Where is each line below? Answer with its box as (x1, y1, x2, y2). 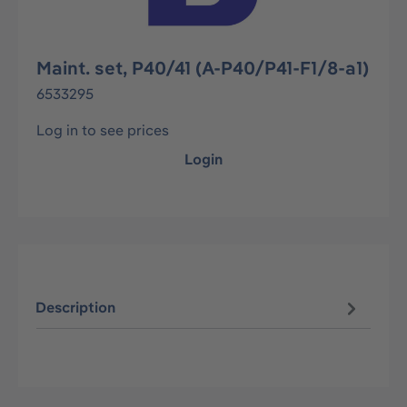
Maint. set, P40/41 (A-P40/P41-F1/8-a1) (36, 56, 369, 79)
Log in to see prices (36, 121, 169, 139)
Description (35, 298, 116, 317)
